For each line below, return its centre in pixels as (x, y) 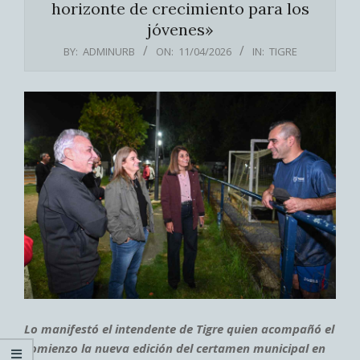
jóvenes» (180, 29)
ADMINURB (108, 51)
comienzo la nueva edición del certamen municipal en (175, 348)
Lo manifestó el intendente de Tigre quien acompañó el (179, 329)
